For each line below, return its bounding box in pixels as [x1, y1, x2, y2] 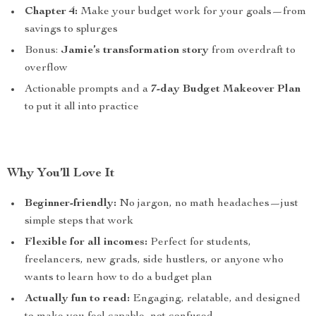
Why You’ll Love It [7, 167, 115, 180]
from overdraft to [209, 45, 296, 56]
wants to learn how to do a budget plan [25, 272, 212, 284]
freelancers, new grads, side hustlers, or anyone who [25, 255, 284, 266]
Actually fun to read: [25, 293, 130, 305]
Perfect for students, [147, 237, 251, 248]
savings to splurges [25, 24, 118, 35]
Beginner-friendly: [25, 198, 116, 209]
